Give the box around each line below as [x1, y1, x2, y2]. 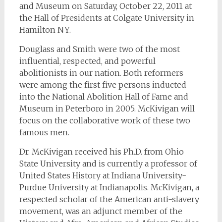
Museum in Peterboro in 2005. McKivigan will [19, 104, 195, 114]
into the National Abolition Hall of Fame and [19, 92, 188, 102]
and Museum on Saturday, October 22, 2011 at [19, 1, 192, 11]
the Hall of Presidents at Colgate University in [19, 13, 194, 23]
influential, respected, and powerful [19, 56, 156, 66]
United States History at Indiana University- [19, 170, 186, 181]
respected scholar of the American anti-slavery [19, 194, 199, 205]
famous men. [19, 127, 69, 138]
